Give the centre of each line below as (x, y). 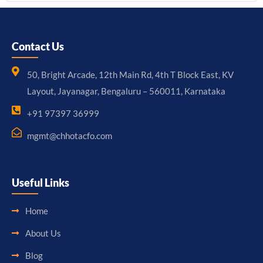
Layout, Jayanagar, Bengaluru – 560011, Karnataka (127, 91)
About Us (43, 233)
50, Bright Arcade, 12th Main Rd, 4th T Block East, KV (131, 75)
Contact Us (38, 47)
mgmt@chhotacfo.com (70, 136)
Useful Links (41, 183)
